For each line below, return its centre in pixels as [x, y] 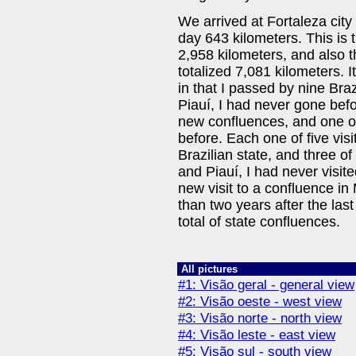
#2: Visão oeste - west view [260, 301]
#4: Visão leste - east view [257, 335]
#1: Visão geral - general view [266, 284]
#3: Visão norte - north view [260, 318]
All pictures [209, 269]
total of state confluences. [259, 222]
